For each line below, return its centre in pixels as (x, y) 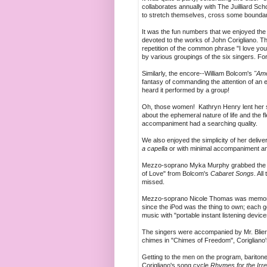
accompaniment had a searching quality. (200, 124)
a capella (155, 149)
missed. (153, 182)
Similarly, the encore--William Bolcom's (197, 74)
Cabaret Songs (231, 174)
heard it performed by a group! (186, 90)
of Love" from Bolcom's (175, 174)
